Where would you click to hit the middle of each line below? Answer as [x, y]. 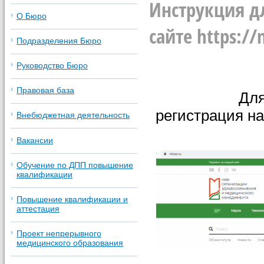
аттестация [38, 208]
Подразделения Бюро [59, 40]
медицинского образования [70, 243]
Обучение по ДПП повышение [75, 165]
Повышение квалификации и [72, 199]
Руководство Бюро [52, 65]
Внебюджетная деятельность [73, 115]
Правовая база [45, 90]
